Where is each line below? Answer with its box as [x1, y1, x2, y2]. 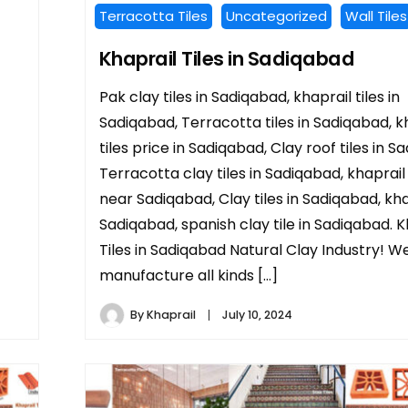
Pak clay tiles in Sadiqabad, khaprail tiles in [98, 86, 400, 107]
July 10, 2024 [221, 306, 292, 322]
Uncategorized [225, 5, 327, 25]
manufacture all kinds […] [98, 264, 278, 286]
